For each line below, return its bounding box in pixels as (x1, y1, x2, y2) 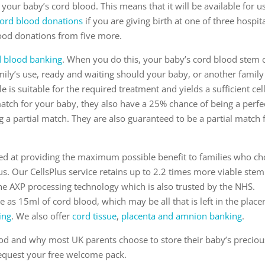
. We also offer (11, 209, 73, 222)
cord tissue (72, 209, 117, 222)
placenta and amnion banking (121, 209, 243, 222)
